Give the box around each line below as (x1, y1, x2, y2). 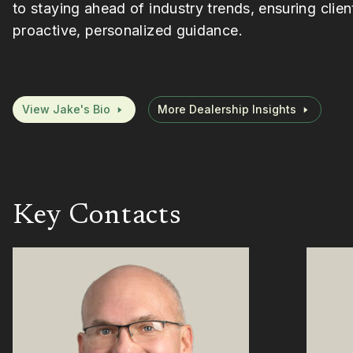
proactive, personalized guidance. (13, 21, 243, 39)
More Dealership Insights (158, 102, 296, 116)
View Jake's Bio (22, 102, 110, 116)
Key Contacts (13, 202, 182, 231)
